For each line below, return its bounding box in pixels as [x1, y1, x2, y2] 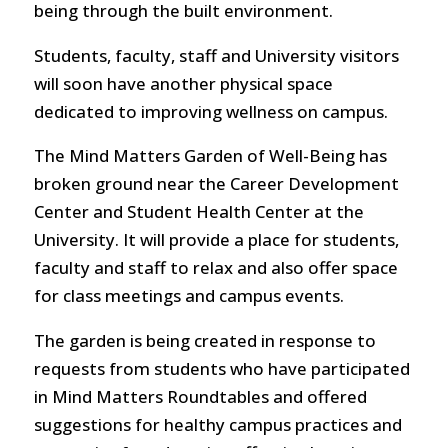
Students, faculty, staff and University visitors [33, 43, 399, 67]
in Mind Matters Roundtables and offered [33, 385, 367, 409]
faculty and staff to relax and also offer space [33, 256, 398, 280]
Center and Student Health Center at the [33, 200, 364, 224]
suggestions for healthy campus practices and [33, 413, 402, 437]
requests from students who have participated [33, 357, 410, 381]
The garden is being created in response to [33, 329, 376, 353]
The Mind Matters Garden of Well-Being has [33, 144, 387, 168]
